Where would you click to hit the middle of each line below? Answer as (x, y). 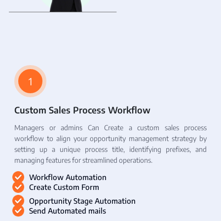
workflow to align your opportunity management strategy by (110, 139)
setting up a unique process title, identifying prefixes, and (110, 149)
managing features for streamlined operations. (83, 160)
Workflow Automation (68, 177)
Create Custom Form (64, 187)
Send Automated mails (68, 211)
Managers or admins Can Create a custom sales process (110, 128)
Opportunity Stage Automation (82, 201)
